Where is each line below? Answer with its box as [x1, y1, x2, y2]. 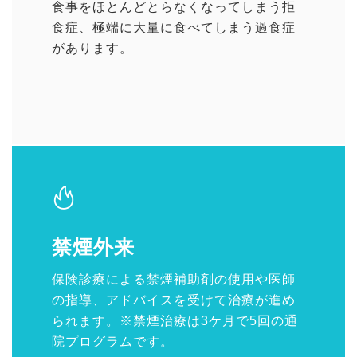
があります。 [52, 41, 133, 56]
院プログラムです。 [52, 335, 174, 349]
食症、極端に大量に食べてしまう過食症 [52, 21, 296, 35]
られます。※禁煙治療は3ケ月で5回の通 [52, 314, 298, 328]
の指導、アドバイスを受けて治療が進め [52, 293, 296, 308]
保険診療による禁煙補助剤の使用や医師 [52, 273, 296, 287]
